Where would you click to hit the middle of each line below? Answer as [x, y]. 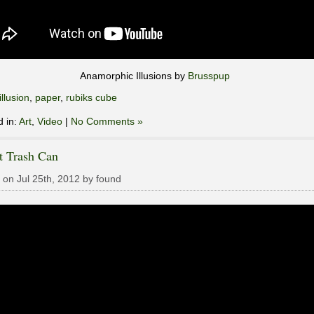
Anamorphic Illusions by [134, 75]
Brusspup [209, 75]
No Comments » [107, 121]
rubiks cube [91, 97]
